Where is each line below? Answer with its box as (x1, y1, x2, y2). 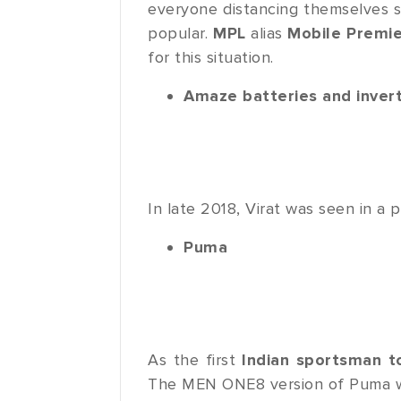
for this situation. (148, 47, 274, 68)
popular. (148, 23, 214, 44)
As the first (148, 350, 243, 371)
